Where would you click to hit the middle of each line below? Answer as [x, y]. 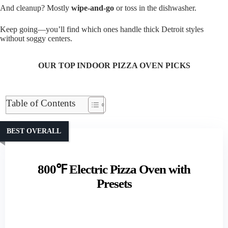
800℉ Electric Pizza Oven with [114, 169]
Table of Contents [41, 103]
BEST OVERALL [34, 131]
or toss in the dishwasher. [155, 8]
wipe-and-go [93, 8]
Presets [114, 184]
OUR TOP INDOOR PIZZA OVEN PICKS [114, 66]
